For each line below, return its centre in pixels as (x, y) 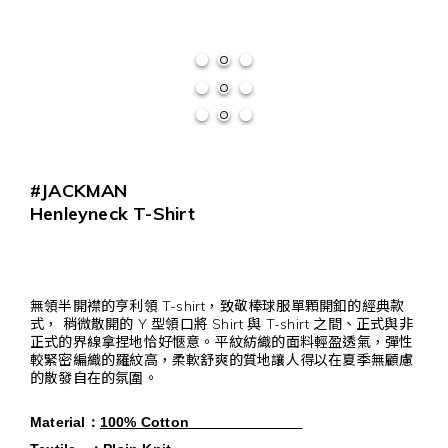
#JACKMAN (79, 191)
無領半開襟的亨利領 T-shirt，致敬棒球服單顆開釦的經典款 (217, 306)
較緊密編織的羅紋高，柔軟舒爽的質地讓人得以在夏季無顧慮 (222, 360)
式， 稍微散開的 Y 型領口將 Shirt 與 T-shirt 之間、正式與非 (221, 324)
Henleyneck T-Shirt (113, 214)
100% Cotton (201, 422)
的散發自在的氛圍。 (94, 378)
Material (58, 422)
